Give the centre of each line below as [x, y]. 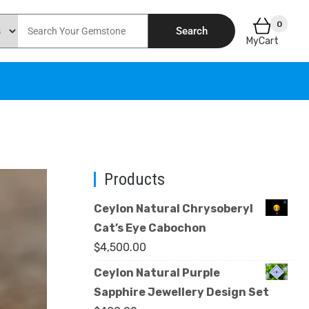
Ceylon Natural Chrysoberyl [173, 209]
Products [134, 180]
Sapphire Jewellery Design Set [181, 292]
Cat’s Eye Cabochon [150, 228]
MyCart [262, 41]
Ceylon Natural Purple [157, 273]
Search [192, 31]
